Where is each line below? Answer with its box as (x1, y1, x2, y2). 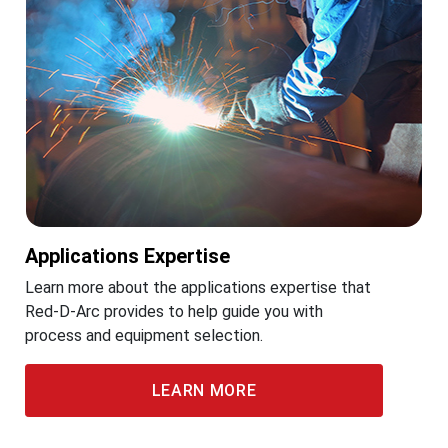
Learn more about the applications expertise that (25, 278, 371, 297)
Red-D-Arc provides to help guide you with (25, 302, 323, 321)
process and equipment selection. (25, 326, 263, 345)
